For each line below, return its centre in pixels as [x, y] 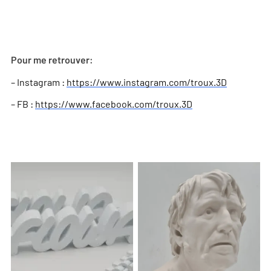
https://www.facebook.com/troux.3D [114, 104]
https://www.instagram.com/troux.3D [147, 82]
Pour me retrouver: [52, 60]
